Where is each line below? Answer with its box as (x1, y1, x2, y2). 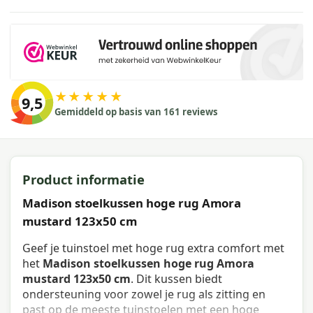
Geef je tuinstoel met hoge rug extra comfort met (22, 240, 285, 256)
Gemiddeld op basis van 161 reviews (54, 105, 218, 119)
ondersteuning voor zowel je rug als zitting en (22, 286, 266, 303)
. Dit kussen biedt (131, 271, 223, 287)
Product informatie (22, 170, 145, 188)
